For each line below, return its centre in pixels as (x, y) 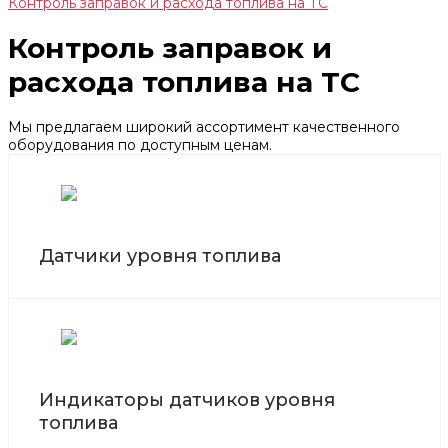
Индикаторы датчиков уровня (187, 399)
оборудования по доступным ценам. (140, 144)
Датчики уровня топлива (160, 255)
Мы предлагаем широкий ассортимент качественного (204, 126)
